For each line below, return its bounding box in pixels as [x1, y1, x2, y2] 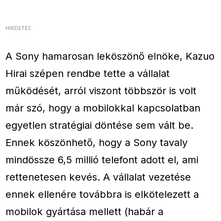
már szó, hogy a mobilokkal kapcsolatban [5, 102, 201, 114]
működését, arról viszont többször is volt [5, 84, 197, 97]
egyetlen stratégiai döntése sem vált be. [5, 119, 194, 132]
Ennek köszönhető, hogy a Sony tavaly [5, 136, 188, 149]
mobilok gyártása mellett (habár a [5, 205, 164, 218]
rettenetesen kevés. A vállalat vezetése [5, 171, 191, 184]
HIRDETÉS [5, 25, 32, 32]
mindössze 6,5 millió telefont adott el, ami [5, 153, 199, 166]
